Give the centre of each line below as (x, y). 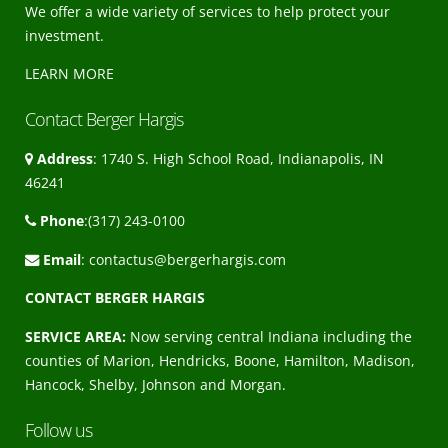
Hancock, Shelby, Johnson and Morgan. (155, 384)
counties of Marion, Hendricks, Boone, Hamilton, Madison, (220, 360)
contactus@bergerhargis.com (187, 259)
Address (65, 159)
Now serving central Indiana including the (269, 336)
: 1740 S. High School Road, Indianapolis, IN (238, 159)
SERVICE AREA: (75, 336)
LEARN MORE (69, 74)
